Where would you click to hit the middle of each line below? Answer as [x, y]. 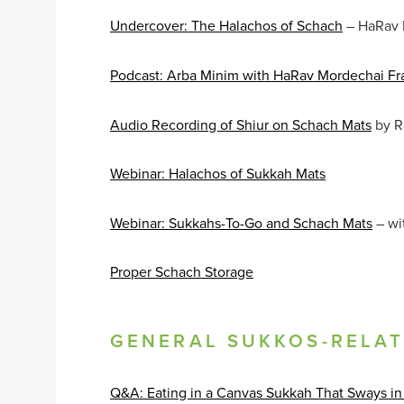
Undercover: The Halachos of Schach [226, 25]
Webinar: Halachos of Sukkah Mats [218, 174]
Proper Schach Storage [182, 272]
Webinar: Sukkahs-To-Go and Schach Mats [241, 222]
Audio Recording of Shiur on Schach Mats [241, 124]
